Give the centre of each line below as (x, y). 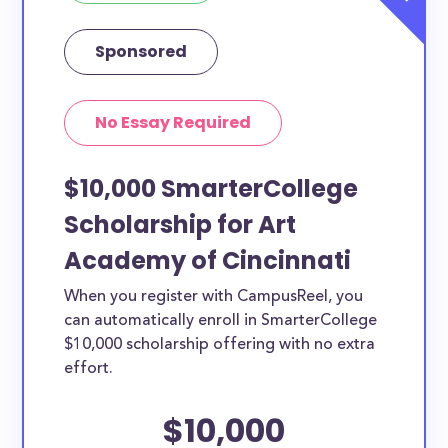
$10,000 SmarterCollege (211, 188)
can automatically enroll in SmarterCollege (221, 321)
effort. (89, 369)
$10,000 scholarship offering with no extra (220, 345)
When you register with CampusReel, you (214, 297)
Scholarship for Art (180, 224)
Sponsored (141, 51)
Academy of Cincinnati (208, 260)
